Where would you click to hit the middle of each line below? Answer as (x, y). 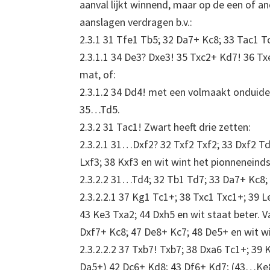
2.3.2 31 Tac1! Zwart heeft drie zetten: (165, 127)
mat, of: (98, 75)
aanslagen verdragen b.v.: (136, 22)
